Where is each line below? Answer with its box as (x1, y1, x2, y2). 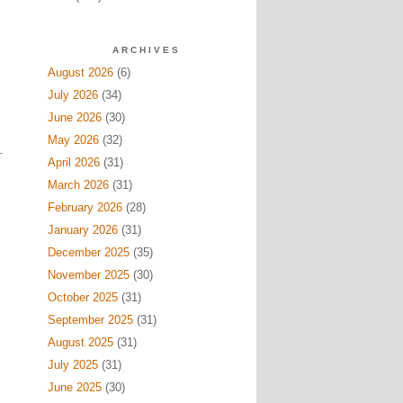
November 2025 (47, 268, 130, 282)
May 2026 (47, 133, 99, 147)
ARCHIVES (112, 45, 181, 55)
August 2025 (47, 336, 113, 349)
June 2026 (47, 111, 102, 124)
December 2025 (47, 246, 130, 259)
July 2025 (47, 358, 98, 372)
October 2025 (47, 291, 118, 304)
